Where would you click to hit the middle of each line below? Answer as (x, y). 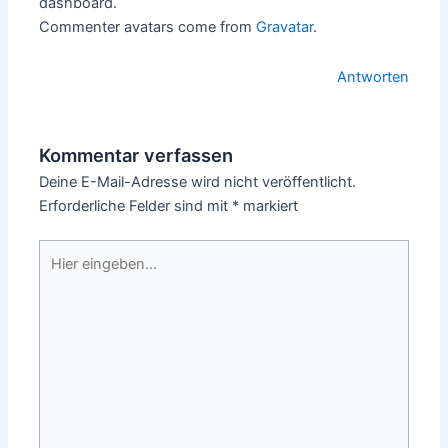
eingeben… (76, 274)
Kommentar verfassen (136, 154)
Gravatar (285, 27)
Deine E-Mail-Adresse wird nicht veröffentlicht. (198, 181)
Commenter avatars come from (148, 27)
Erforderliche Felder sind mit (136, 205)
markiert (269, 205)
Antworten (372, 76)
